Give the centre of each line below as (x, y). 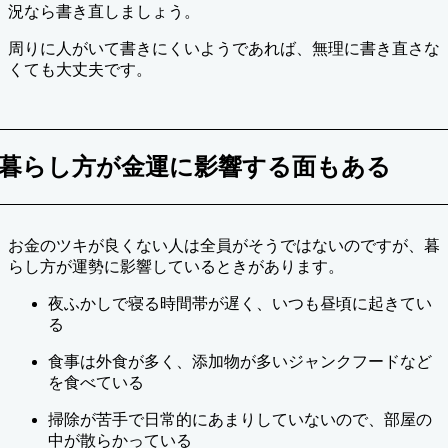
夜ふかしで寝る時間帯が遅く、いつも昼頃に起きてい (240, 304)
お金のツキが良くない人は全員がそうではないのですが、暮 (224, 246)
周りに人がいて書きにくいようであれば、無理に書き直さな (224, 49)
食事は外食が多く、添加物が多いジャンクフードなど (240, 362)
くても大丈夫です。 (80, 70)
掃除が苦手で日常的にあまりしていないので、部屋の (240, 420)
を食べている (96, 383)
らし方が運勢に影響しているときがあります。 (176, 267)
